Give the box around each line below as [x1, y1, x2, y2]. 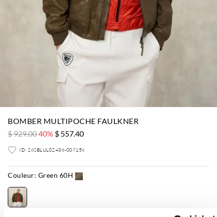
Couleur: [8, 171, 36, 180]
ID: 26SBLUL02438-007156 [19, 146, 85, 153]
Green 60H [36, 171, 73, 180]
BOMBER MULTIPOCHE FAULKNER [8, 116, 139, 125]
